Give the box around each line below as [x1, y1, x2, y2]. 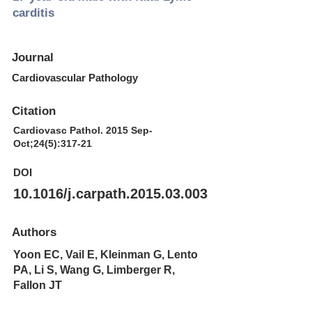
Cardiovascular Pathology [12, 72, 138, 84]
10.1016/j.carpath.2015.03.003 [13, 186, 208, 201]
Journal [12, 51, 54, 64]
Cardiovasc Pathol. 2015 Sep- [13, 125, 153, 136]
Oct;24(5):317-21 [13, 138, 92, 149]
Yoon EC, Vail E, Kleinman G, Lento [13, 249, 198, 260]
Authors [12, 226, 56, 239]
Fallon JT [13, 279, 62, 291]
